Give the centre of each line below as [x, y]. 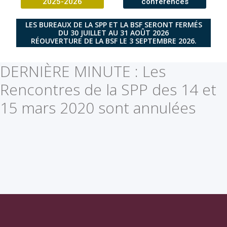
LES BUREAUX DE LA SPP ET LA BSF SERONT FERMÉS [113, 24]
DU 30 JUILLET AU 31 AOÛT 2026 [113, 32]
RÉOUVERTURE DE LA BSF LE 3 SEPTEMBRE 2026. [113, 41]
